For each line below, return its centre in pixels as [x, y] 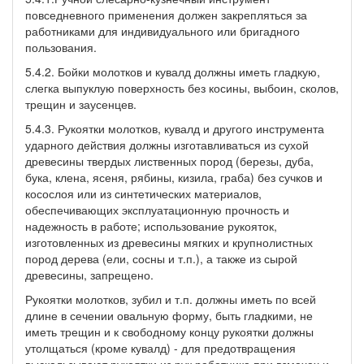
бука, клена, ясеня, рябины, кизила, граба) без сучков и [174, 177]
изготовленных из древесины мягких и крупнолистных [169, 242]
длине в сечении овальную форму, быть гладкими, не [169, 315]
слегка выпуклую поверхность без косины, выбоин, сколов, [182, 87]
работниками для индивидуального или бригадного [162, 30]
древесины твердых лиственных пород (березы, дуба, [169, 160]
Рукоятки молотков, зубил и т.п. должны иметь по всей [171, 299]
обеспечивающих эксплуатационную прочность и [157, 209]
